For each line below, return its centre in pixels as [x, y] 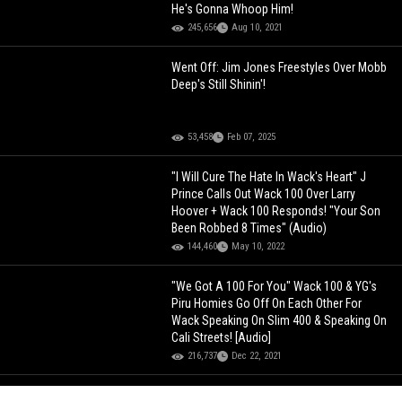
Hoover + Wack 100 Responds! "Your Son [276, 211]
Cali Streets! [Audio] [222, 338]
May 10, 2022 [258, 247]
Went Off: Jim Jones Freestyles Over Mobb [280, 68]
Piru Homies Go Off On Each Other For [267, 304]
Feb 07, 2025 [252, 137]
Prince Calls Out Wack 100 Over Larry [264, 194]
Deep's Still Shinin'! [219, 85]
